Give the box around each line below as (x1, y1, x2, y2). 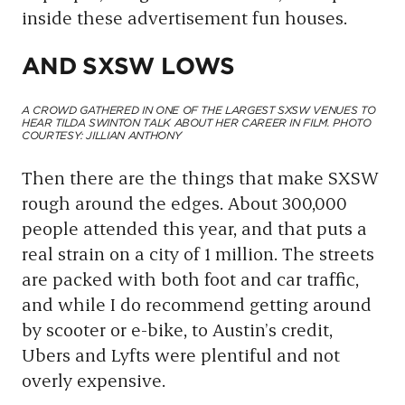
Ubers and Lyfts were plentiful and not (22, 343, 340, 366)
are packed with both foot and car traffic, (22, 267, 359, 290)
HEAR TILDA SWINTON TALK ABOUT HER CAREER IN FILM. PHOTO (22, 118, 372, 128)
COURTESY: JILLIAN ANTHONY (22, 131, 182, 141)
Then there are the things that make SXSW (22, 165, 378, 189)
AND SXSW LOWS (22, 57, 235, 78)
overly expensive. (22, 368, 165, 391)
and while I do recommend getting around (22, 292, 372, 316)
